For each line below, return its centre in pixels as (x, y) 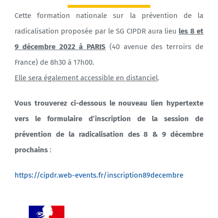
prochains (31, 150)
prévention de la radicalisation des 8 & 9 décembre (109, 134)
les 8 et (191, 31)
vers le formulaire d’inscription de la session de (109, 118)
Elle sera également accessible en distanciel (86, 78)
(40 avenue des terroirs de (155, 46)
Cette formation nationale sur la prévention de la (109, 15)
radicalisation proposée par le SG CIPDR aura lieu (97, 31)
